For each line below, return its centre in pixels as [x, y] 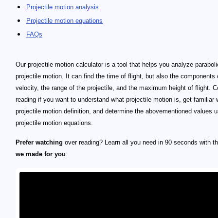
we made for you [41, 154]
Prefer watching [39, 142]
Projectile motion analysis [63, 7]
